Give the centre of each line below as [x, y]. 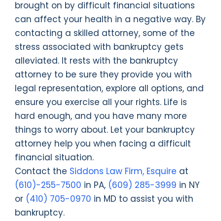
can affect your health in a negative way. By [110, 19]
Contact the [41, 171]
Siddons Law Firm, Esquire [122, 171]
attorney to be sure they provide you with [103, 75]
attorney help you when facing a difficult [103, 144]
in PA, [95, 185]
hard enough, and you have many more [101, 116]
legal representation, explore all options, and [109, 89]
